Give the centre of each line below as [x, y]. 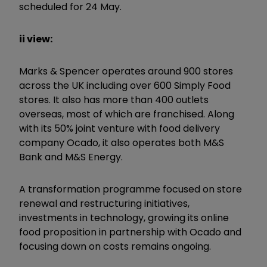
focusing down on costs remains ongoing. [116, 246]
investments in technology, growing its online [124, 218]
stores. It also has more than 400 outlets [114, 100]
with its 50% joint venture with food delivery [119, 128]
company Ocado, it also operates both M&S [122, 142]
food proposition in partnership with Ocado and [130, 232]
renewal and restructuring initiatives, [104, 203]
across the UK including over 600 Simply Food [125, 85]
